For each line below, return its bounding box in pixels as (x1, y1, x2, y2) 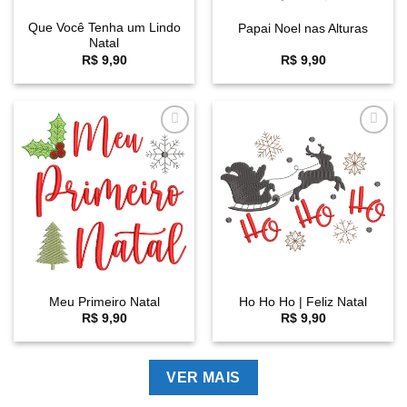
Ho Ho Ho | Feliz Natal (239, 294, 367, 309)
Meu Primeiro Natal (48, 294, 160, 309)
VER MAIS (166, 369, 241, 385)
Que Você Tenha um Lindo (27, 21, 181, 35)
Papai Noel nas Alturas (238, 22, 368, 36)
